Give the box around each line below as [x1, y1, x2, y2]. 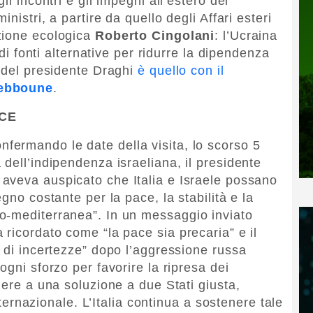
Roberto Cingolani [94, 28, 215, 43]
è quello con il [138, 63, 224, 78]
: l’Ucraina [214, 28, 278, 43]
